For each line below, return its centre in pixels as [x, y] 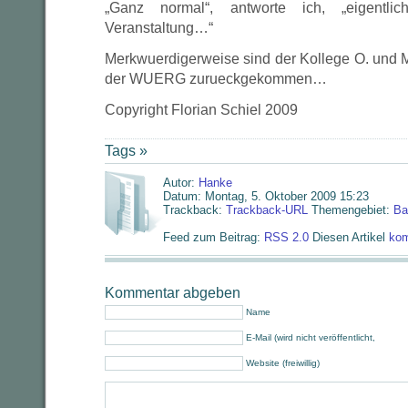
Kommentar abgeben [173, 293]
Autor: [181, 183]
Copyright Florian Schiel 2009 [201, 110]
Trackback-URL [267, 210]
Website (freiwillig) [283, 363]
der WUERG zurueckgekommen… [216, 79]
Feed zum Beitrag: [214, 237]
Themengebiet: [351, 210]
